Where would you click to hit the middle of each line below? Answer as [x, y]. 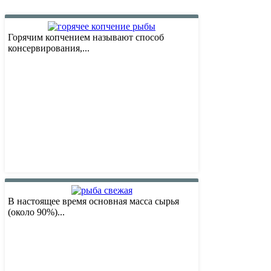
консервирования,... [49, 48]
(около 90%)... [36, 212]
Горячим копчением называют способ [86, 38]
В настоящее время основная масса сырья [93, 201]
